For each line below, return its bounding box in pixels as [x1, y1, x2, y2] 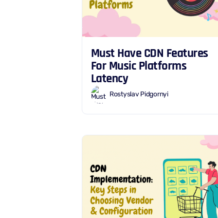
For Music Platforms [91, 58, 187, 73]
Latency [91, 71, 128, 86]
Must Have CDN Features [91, 45, 208, 61]
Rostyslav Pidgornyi [109, 90, 168, 99]
